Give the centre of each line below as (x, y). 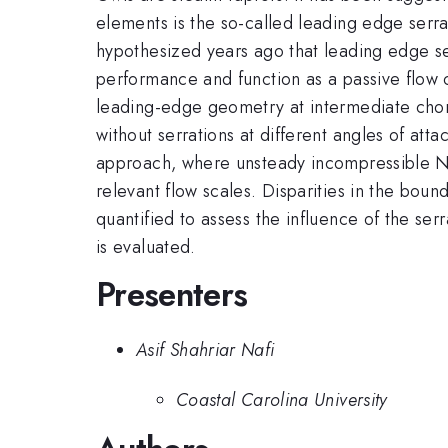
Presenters (172, 295)
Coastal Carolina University (282, 400)
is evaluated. (146, 246)
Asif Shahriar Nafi (205, 349)
